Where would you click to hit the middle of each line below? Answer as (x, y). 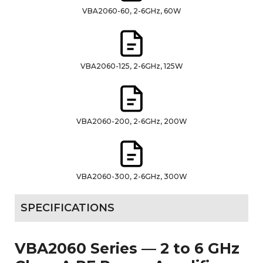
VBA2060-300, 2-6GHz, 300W (131, 176)
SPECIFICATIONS (68, 208)
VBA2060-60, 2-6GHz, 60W (131, 11)
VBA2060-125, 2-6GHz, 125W (131, 66)
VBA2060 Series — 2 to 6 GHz (127, 248)
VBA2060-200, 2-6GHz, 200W (131, 121)
